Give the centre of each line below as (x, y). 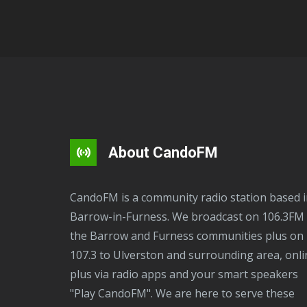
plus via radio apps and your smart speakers (184, 274)
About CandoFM (161, 153)
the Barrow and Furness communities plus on (187, 236)
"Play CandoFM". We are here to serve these (182, 294)
